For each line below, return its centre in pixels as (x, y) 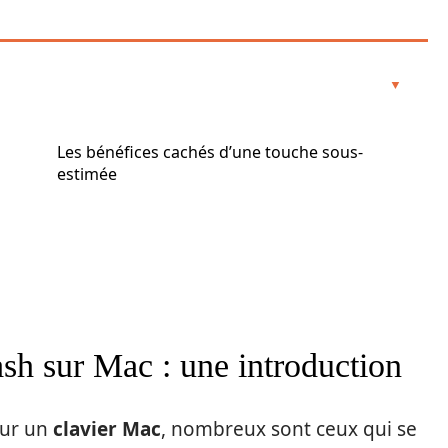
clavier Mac (107, 429)
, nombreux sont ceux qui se (289, 429)
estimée (87, 174)
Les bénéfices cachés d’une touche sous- (210, 152)
